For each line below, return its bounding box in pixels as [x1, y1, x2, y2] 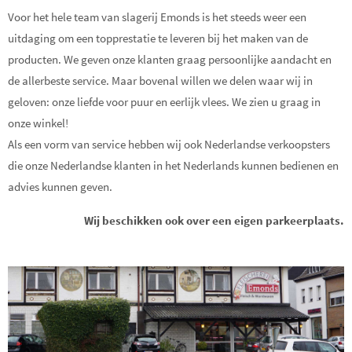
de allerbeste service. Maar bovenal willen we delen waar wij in [8, 73, 313, 89]
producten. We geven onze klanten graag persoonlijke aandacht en [8, 52, 332, 68]
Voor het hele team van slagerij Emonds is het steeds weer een [8, 9, 306, 25]
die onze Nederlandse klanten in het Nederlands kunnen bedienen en [8, 158, 339, 174]
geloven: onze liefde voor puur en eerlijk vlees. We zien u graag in [8, 94, 321, 110]
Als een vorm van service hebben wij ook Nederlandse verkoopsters [8, 137, 330, 152]
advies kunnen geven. [8, 179, 112, 195]
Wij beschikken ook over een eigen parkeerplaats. [84, 212, 344, 228]
